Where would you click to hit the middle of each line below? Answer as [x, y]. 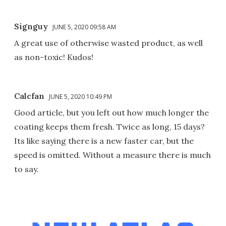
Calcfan [29, 96]
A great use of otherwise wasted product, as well [108, 43]
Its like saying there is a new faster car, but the [104, 141]
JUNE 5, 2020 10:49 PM [80, 97]
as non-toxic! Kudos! [54, 57]
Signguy [31, 26]
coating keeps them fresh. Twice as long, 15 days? [109, 127]
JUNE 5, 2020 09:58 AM [84, 27]
